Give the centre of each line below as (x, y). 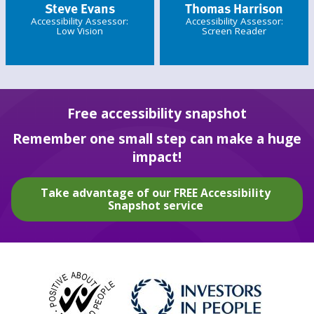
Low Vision (80, 31)
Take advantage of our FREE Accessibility (156, 193)
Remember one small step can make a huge (157, 138)
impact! (157, 156)
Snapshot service (156, 206)
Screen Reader (234, 31)
